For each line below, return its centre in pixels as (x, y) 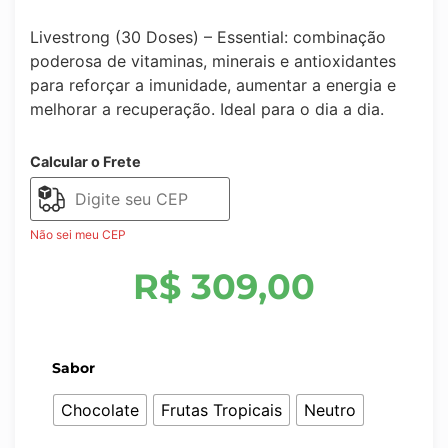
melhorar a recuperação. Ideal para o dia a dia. (207, 109)
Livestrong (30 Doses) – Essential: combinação (208, 37)
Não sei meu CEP (78, 235)
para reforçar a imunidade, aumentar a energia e (213, 85)
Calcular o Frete (85, 162)
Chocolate (100, 409)
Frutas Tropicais (221, 409)
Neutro (330, 409)
